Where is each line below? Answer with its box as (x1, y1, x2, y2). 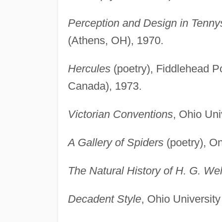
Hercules (67, 62, 111, 75)
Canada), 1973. (67, 79, 142, 92)
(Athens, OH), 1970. (67, 34, 164, 47)
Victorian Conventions (67, 108, 173, 120)
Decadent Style (67, 192, 141, 205)
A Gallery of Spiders (67, 136, 164, 149)
